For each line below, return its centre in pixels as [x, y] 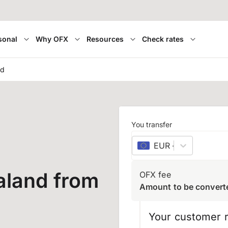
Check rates [163, 39]
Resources [105, 39]
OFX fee [155, 175]
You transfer [152, 124]
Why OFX [52, 39]
